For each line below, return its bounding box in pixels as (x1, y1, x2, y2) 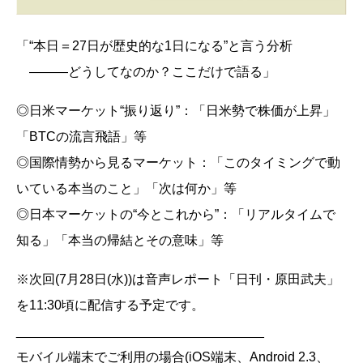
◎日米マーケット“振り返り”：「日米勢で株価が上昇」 (16, 104, 335, 118)
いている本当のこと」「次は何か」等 (16, 181, 237, 196)
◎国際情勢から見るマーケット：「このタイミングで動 (16, 156, 340, 170)
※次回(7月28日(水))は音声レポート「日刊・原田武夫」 (16, 272, 340, 287)
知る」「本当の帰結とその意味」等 (16, 233, 224, 248)
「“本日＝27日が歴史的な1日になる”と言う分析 (16, 39, 293, 53)
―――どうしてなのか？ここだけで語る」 (16, 65, 275, 79)
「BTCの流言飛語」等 (16, 130, 147, 144)
